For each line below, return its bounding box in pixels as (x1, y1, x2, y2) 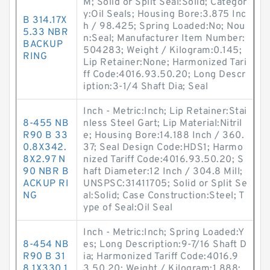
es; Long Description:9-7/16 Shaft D (83, 239, 247, 251)
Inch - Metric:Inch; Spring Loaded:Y (83, 227, 245, 239)
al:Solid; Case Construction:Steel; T (83, 190, 244, 202)
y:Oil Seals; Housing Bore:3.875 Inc (83, 8, 246, 20)
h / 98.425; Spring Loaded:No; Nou (83, 20, 245, 33)
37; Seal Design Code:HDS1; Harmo (83, 142, 243, 154)
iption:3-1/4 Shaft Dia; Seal (83, 81, 208, 93)
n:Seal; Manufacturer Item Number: (83, 33, 245, 45)
